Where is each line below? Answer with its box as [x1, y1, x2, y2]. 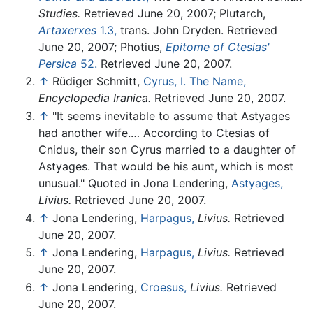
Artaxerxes [38, 22, 96, 37]
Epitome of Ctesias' [166, 39, 270, 54]
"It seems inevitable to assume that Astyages [52, 108, 290, 123]
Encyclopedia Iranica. [38, 91, 151, 105]
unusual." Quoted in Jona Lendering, [38, 175, 231, 190]
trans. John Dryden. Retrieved [117, 22, 277, 37]
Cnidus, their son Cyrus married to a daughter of [38, 142, 296, 156]
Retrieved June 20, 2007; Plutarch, [80, 6, 265, 20]
